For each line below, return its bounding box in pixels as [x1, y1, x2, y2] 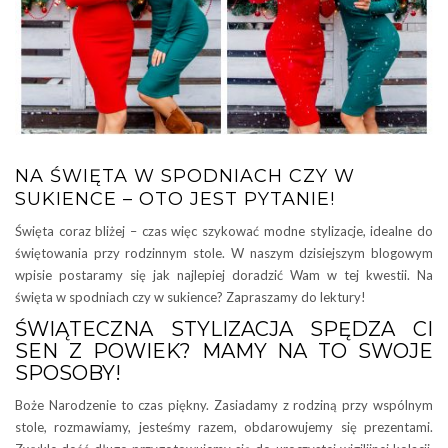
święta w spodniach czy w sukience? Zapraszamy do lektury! [15, 288, 366, 305]
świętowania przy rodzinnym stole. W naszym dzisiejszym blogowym [15, 244, 433, 261]
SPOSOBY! [15, 360, 121, 385]
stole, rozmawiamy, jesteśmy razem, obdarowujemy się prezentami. [15, 418, 433, 435]
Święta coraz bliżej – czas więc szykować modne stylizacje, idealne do [15, 222, 433, 239]
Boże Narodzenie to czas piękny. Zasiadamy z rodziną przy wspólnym [15, 396, 433, 413]
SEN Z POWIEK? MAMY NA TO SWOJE [15, 338, 433, 363]
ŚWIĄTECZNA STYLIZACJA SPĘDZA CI [15, 316, 433, 341]
